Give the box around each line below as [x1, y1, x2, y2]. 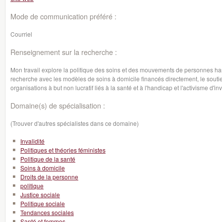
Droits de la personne [20, 172, 78, 181]
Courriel [10, 30, 32, 38]
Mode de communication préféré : [10, 11, 116, 21]
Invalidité [20, 137, 45, 145]
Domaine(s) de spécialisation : [10, 100, 105, 111]
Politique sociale [20, 199, 65, 208]
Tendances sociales [20, 208, 74, 217]
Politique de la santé [20, 155, 75, 163]
